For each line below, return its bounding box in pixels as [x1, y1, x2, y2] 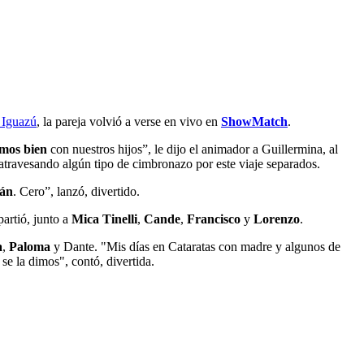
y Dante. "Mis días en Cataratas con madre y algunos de [54, 239, 340, 253]
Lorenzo [253, 211, 300, 226]
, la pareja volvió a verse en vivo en [37, 114, 221, 128]
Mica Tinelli [68, 211, 137, 226]
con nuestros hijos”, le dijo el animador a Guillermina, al [47, 141, 338, 156]
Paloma [6, 239, 54, 253]
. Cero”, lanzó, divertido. [13, 184, 140, 198]
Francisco [187, 211, 244, 226]
